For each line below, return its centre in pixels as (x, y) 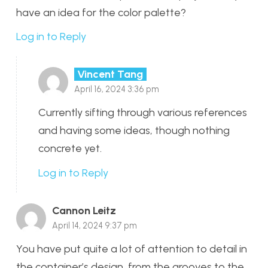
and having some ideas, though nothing (134, 131)
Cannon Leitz (84, 210)
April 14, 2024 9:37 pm (95, 225)
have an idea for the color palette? (101, 12)
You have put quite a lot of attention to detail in (132, 249)
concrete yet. (70, 149)
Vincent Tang (110, 74)
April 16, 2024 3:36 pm (117, 89)
